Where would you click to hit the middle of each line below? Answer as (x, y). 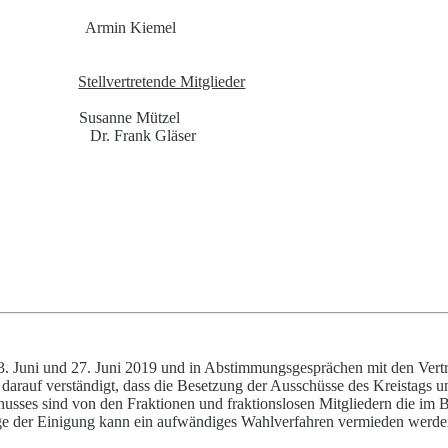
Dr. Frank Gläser (143, 136)
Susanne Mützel (129, 118)
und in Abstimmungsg (228, 368)
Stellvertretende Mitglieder (162, 82)
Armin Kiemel (131, 28)
